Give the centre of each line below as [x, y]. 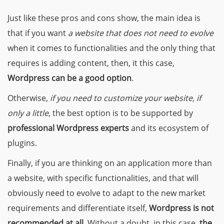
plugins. [22, 143]
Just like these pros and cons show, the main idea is [104, 18]
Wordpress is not [181, 208]
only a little [28, 113]
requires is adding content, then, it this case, [91, 63]
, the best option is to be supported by [121, 113]
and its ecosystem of [169, 128]
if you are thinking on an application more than [123, 163]
